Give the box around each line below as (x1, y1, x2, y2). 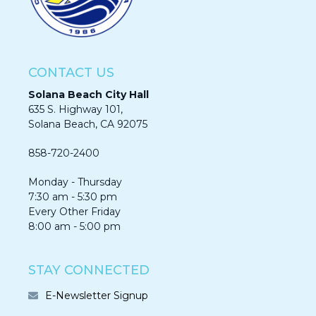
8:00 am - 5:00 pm (28, 220, 121, 233)
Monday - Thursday (28, 176, 122, 188)
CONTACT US (28, 65, 114, 80)
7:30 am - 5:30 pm (28, 190, 117, 203)
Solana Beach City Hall (28, 88, 149, 101)
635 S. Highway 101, (28, 103, 123, 116)
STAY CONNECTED (28, 262, 150, 278)
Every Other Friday (28, 205, 121, 218)
